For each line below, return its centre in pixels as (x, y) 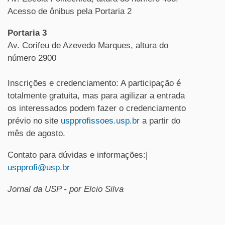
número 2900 (32, 58)
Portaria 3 (27, 33)
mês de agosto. (36, 133)
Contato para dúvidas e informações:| (78, 155)
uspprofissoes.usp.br (100, 121)
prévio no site (34, 121)
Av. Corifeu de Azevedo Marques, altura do (88, 45)
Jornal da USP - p (41, 189)
